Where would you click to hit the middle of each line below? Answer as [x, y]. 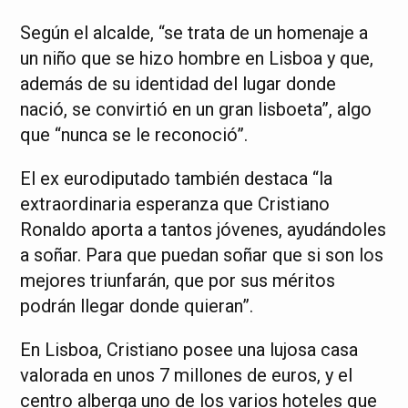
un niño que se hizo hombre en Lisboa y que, [197, 58]
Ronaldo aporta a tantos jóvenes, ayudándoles [204, 229]
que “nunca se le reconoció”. [134, 135]
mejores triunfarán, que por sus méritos [178, 280]
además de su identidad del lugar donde [178, 84]
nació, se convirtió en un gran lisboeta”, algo [196, 109]
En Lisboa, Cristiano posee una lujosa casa [189, 350]
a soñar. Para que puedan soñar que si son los [202, 255]
